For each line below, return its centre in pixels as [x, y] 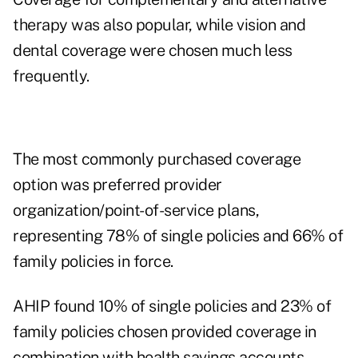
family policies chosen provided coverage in [165, 332]
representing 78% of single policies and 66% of [178, 236]
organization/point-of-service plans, [136, 211]
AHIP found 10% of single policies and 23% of [172, 306]
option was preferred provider [117, 185]
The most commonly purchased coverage [157, 159]
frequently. [51, 76]
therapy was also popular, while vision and [159, 25]
